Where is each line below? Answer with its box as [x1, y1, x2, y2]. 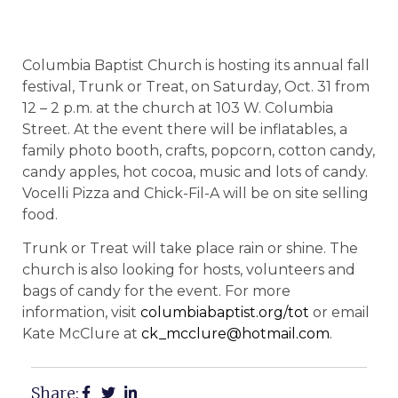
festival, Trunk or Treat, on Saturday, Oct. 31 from [22, 78, 370, 95]
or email [309, 304, 370, 322]
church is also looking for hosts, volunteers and [22, 261, 355, 279]
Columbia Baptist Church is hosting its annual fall [22, 57, 370, 74]
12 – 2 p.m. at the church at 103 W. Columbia [22, 99, 333, 116]
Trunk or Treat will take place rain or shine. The [22, 240, 358, 258]
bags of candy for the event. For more [22, 283, 291, 300]
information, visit [22, 304, 140, 322]
